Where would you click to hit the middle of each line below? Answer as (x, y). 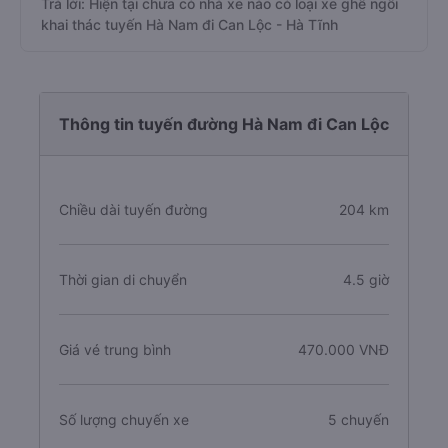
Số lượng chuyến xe (124, 419)
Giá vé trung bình (115, 349)
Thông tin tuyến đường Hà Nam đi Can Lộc (224, 124)
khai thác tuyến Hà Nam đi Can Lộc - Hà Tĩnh (189, 24)
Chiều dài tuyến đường (133, 209)
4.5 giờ (366, 279)
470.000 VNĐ (343, 349)
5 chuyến (358, 419)
